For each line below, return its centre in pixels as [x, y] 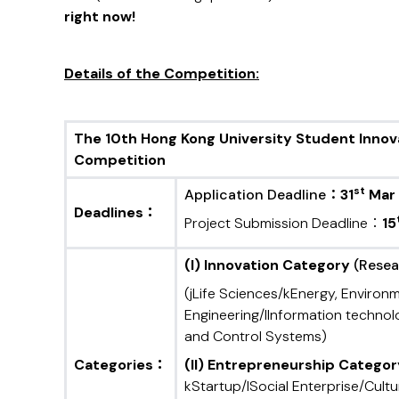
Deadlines [109, 213]
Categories [114, 365]
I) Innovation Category [270, 265]
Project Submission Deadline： [283, 224]
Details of [100, 74]
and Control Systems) [256, 337]
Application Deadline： [262, 195]
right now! [100, 17]
